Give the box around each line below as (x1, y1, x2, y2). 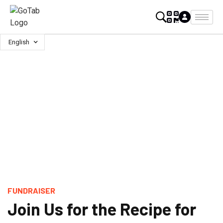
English (8, 38, 29, 46)
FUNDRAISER (7, 185, 55, 195)
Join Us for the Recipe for (7, 198, 196, 219)
